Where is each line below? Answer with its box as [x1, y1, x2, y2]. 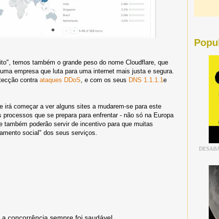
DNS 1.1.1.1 [129, 76, 163, 84]
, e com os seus [81, 76, 129, 84]
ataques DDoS [40, 76, 81, 84]
